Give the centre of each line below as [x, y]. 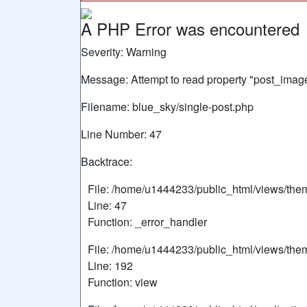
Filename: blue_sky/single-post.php [167, 107]
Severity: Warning [124, 52]
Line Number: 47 [121, 134]
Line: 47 [107, 205]
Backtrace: [107, 161]
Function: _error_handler [147, 222]
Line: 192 [110, 266]
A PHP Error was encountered [190, 28]
